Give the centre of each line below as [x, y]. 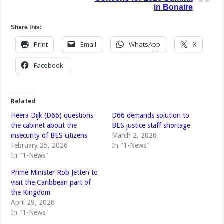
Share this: [27, 28]
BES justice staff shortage [151, 126]
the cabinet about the [44, 126]
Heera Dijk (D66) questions [52, 116]
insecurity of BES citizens [49, 136]
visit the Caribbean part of [51, 183]
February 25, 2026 [40, 146]
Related [24, 102]
